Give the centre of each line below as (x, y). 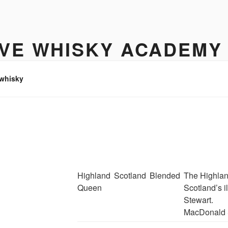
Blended (165, 175)
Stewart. (198, 199)
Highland (94, 175)
